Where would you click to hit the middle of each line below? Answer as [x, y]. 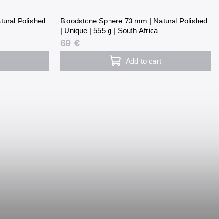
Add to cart [143, 61]
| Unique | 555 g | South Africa [109, 30]
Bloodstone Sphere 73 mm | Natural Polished [134, 21]
